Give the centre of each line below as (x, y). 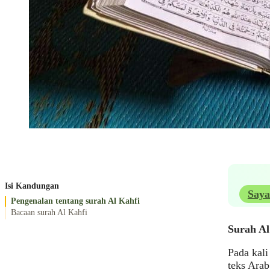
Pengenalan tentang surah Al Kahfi (75, 201)
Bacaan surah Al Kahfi (49, 212)
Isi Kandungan (32, 185)
